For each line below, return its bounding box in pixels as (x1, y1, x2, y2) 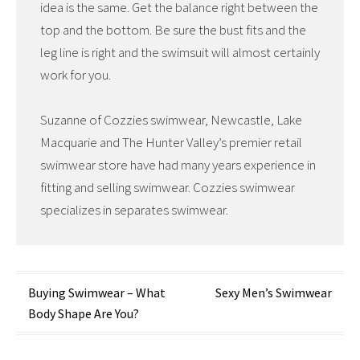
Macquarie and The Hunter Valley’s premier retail (40, 133, 302, 151)
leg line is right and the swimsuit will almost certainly (40, 43, 320, 62)
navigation (27, 311, 131, 341)
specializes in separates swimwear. (40, 200, 228, 219)
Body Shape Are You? (28, 305, 139, 321)
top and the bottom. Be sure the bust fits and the (40, 21, 306, 39)
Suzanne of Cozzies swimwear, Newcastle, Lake (40, 110, 302, 129)
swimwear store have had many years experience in (40, 155, 316, 174)
